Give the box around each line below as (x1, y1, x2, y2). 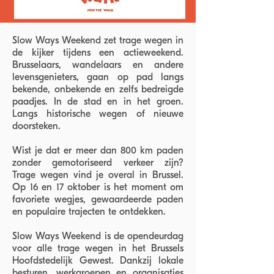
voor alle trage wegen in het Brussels (12, 243, 183, 254)
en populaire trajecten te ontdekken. (12, 206, 166, 217)
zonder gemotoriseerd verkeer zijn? (12, 157, 183, 168)
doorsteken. (12, 120, 61, 131)
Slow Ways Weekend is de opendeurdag (12, 231, 183, 242)
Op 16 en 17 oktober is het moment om (12, 182, 183, 193)
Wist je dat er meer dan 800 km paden (12, 145, 183, 156)
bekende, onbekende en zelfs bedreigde (12, 84, 183, 95)
